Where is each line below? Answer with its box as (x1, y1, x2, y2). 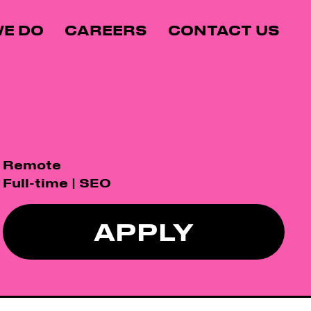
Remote (3, 157, 61, 171)
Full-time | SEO (3, 175, 111, 190)
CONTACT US (168, 22, 280, 39)
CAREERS (65, 22, 147, 39)
